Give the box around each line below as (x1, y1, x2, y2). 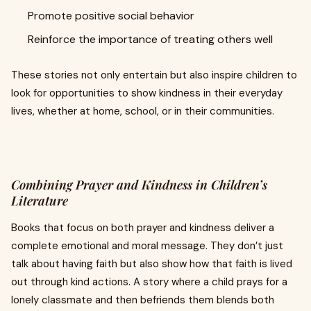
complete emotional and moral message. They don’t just (11, 239, 283, 253)
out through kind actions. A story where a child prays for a (11, 275, 287, 289)
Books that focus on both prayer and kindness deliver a (11, 221, 274, 235)
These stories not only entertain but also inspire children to (11, 68, 297, 82)
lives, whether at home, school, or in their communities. (11, 104, 274, 118)
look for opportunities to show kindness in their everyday (11, 86, 283, 100)
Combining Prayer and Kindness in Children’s (11, 176, 267, 193)
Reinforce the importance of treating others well (28, 32, 273, 47)
